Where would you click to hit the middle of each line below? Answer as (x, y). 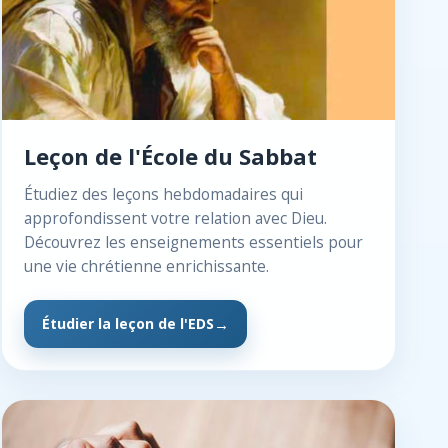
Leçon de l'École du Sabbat (171, 156)
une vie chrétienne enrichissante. (147, 266)
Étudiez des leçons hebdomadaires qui (164, 194)
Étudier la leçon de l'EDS (128, 323)
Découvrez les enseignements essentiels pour (194, 242)
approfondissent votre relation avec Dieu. (176, 218)
